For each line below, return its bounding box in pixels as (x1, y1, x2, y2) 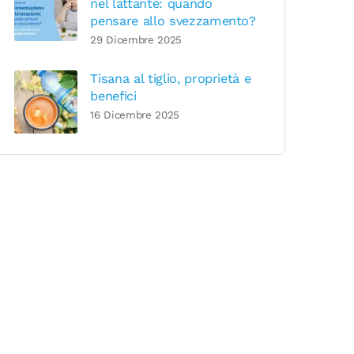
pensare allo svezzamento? (90, 13, 256, 28)
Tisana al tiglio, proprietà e (90, 70, 251, 86)
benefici (90, 88, 137, 104)
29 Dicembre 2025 (90, 34, 182, 47)
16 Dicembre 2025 (90, 109, 179, 122)
